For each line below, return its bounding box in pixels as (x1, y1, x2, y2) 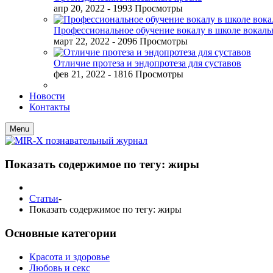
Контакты (29, 102, 70, 112)
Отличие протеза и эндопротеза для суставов (54, 58, 241, 68)
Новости (29, 91, 65, 101)
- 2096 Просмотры (112, 36, 188, 46)
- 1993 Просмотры (107, 3, 183, 13)
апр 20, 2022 (54, 3, 105, 13)
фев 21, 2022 (54, 69, 105, 79)
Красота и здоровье (29, 251, 110, 262)
